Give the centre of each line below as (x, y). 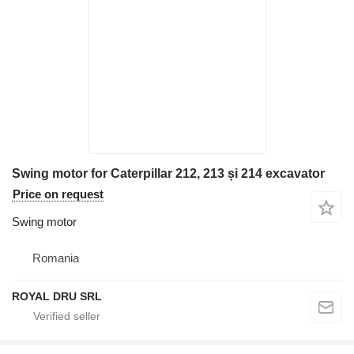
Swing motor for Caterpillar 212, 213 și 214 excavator (168, 174)
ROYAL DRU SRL (57, 297)
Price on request (58, 194)
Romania (56, 258)
